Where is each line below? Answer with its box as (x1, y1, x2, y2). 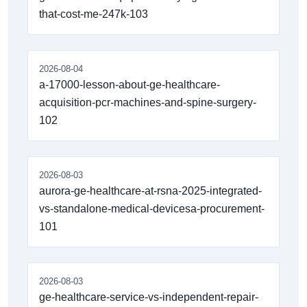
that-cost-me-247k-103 (39, 8, 148, 20)
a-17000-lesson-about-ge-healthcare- (39, 78, 220, 90)
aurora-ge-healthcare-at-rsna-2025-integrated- (39, 184, 262, 197)
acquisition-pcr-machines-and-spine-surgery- (39, 96, 256, 108)
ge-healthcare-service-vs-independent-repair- (39, 291, 258, 303)
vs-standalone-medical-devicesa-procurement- (39, 202, 265, 214)
